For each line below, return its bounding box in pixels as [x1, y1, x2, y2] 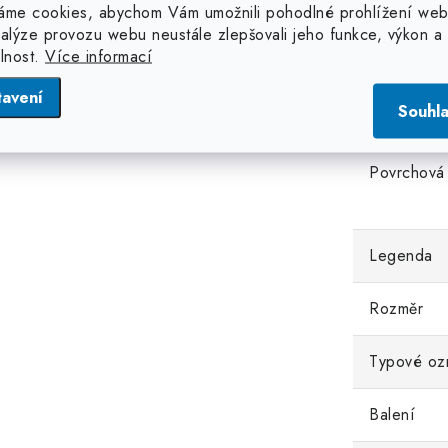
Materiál [369, 78, 426, 101]
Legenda [369, 244, 433, 267]
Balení [369, 403, 415, 426]
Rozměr [369, 297, 423, 320]
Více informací [45, 44, 152, 67]
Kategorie [369, 25, 439, 48]
